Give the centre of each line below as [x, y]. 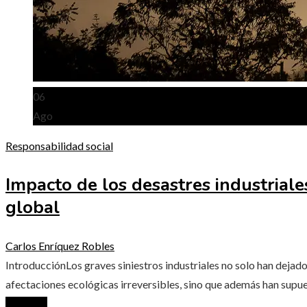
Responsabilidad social [59, 145]
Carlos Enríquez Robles [60, 245]
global [33, 207]
